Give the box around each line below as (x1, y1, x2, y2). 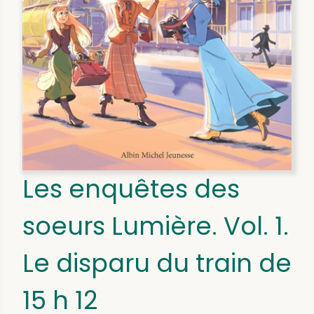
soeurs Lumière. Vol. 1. (22, 209, 289, 244)
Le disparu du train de (22, 246, 292, 281)
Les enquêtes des (22, 172, 240, 207)
